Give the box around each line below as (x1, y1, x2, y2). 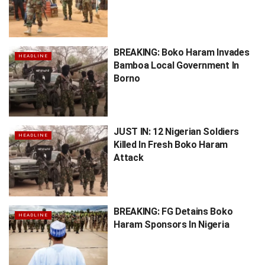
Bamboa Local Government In (114, 59, 239, 71)
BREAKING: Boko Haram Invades (114, 46, 250, 58)
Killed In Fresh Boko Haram (114, 139, 228, 151)
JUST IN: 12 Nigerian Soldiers (114, 126, 239, 138)
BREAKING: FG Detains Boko (114, 205, 233, 217)
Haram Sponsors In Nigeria (114, 218, 230, 230)
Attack (114, 152, 144, 164)
